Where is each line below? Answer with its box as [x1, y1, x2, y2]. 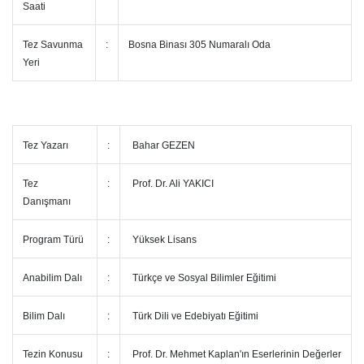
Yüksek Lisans [130, 234, 197, 245]
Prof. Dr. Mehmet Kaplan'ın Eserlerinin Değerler [130, 349, 341, 360]
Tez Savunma [23, 39, 83, 50]
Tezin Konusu [23, 349, 85, 360]
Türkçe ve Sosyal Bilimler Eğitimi [130, 272, 276, 284]
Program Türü [23, 234, 84, 245]
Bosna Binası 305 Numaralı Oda [128, 39, 271, 50]
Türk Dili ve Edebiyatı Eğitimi [130, 310, 258, 322]
